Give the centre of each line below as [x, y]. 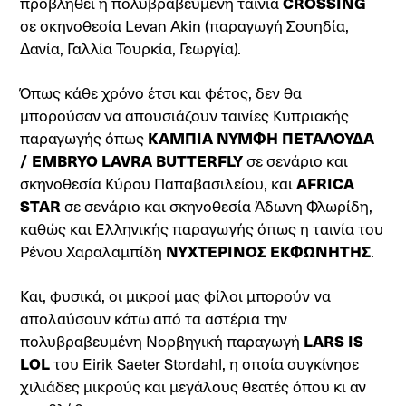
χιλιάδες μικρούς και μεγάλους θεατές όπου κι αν [193, 386]
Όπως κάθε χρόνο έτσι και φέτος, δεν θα [161, 92]
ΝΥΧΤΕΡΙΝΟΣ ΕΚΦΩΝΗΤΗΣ [269, 251]
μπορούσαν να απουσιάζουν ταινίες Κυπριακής [185, 115]
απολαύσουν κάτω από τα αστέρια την [154, 318]
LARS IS [334, 341]
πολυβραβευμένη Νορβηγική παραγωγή [162, 341]
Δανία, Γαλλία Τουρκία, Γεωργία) [130, 48]
